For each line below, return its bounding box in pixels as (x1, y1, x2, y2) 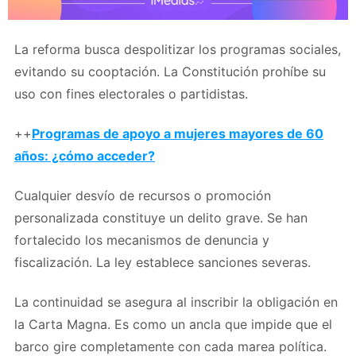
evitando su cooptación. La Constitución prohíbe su (14, 63, 326, 79)
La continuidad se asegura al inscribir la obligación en (14, 293, 338, 310)
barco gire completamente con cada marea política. (14, 338, 327, 354)
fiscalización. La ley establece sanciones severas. (14, 253, 311, 270)
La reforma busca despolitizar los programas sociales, (14, 41, 341, 57)
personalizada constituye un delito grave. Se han (14, 209, 308, 226)
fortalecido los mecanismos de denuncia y (14, 231, 269, 248)
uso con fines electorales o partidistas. (14, 85, 248, 102)
